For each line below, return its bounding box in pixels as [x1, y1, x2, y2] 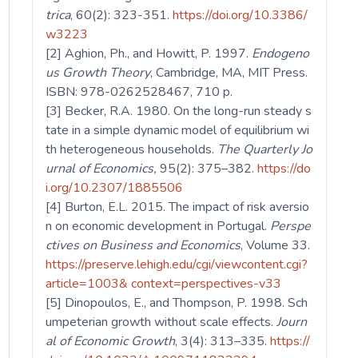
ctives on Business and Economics [46, 237, 241, 255]
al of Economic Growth [46, 332, 176, 351]
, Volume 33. [241, 237, 311, 255]
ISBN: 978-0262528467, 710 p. [46, 83, 233, 101]
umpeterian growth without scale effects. [46, 313, 277, 332]
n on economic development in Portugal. [46, 217, 271, 236]
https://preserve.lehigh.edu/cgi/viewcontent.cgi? [46, 256, 308, 274]
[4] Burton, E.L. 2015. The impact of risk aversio [46, 198, 310, 217]
